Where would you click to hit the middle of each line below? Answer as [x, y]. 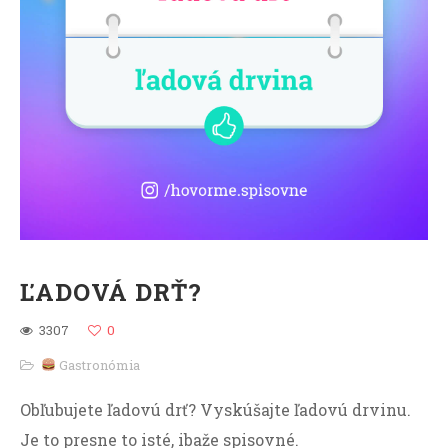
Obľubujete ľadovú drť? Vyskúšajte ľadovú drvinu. [215, 409]
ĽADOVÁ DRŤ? [111, 292]
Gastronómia [97, 365]
